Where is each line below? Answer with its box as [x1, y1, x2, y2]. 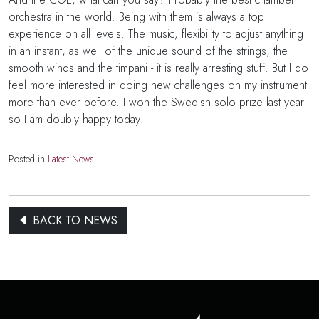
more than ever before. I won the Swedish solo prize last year [9, 93, 304, 110]
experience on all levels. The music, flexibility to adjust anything [9, 25, 303, 42]
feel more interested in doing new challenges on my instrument [9, 76, 307, 93]
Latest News [48, 151, 94, 166]
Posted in [9, 151, 48, 166]
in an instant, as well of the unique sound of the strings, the [9, 42, 288, 59]
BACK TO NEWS [29, 211, 117, 229]
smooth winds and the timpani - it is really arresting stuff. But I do [9, 59, 308, 76]
